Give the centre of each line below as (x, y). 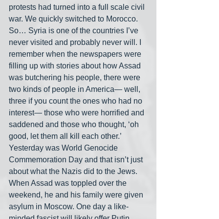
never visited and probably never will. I (76, 43)
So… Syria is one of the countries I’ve (75, 31)
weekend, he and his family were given (77, 195)
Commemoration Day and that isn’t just (77, 160)
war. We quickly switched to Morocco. (74, 19)
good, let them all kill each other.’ (66, 136)
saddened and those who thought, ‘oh (75, 125)
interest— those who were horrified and (77, 113)
